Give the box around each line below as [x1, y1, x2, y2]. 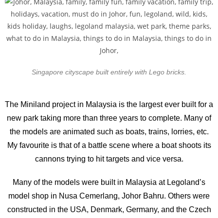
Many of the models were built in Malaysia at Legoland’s [13, 178, 205, 186]
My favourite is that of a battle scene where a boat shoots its [7, 141, 211, 149]
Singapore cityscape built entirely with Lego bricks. [32, 68, 186, 76]
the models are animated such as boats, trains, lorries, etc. [9, 127, 209, 136]
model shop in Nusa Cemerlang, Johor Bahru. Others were [8, 192, 210, 200]
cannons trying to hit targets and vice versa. [35, 155, 183, 163]
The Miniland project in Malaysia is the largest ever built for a [5, 100, 213, 109]
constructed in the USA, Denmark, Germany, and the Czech [7, 205, 211, 214]
